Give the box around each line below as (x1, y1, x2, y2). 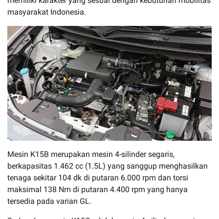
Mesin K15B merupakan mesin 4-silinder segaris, (7, 150, 175, 159)
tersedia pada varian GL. (7, 197, 91, 206)
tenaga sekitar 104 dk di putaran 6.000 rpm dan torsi (7, 173, 188, 183)
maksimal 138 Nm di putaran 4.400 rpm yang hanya (7, 185, 188, 195)
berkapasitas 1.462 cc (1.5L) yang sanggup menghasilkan (7, 161, 208, 171)
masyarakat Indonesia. (7, 7, 86, 17)
